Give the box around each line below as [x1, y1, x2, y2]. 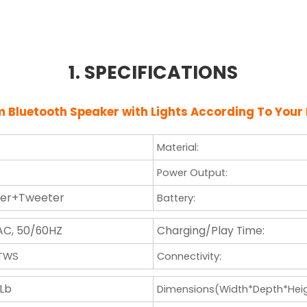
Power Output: [156, 165, 228, 180]
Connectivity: [156, 249, 221, 263]
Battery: [156, 191, 195, 205]
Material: [156, 140, 199, 154]
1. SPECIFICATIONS [69, 59, 238, 85]
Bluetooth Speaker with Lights [8, 103, 188, 120]
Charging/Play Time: [156, 223, 265, 239]
